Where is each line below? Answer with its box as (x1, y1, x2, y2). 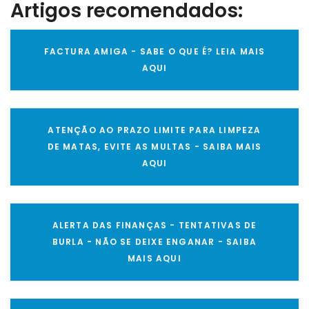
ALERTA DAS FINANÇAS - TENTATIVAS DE (52, 219, 257, 232)
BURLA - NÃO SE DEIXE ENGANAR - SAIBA (52, 236, 257, 248)
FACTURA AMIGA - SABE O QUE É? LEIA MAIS (43, 46, 266, 58)
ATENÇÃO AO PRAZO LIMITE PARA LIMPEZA (48, 124, 261, 137)
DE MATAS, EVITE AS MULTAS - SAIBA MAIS (47, 141, 262, 153)
